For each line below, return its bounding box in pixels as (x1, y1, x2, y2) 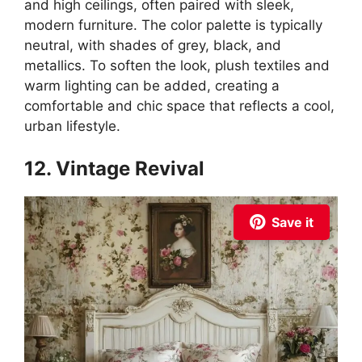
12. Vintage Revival (24, 156, 204, 180)
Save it (271, 213, 314, 230)
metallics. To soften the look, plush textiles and (24, 57, 330, 74)
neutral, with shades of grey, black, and (24, 37, 281, 53)
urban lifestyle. (24, 118, 120, 134)
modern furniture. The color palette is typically (24, 17, 322, 33)
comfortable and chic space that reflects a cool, (24, 98, 335, 114)
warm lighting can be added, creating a (24, 78, 280, 94)
